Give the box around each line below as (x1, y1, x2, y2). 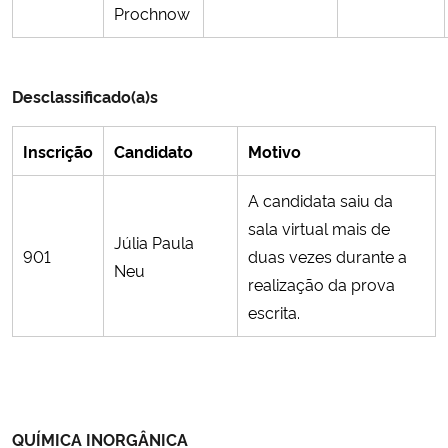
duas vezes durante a (248, 244, 407, 267)
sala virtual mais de (248, 216, 390, 239)
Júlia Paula (114, 230, 194, 253)
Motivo (248, 139, 301, 162)
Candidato (114, 139, 193, 162)
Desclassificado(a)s (12, 84, 158, 107)
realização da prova (248, 272, 395, 295)
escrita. (248, 300, 300, 323)
